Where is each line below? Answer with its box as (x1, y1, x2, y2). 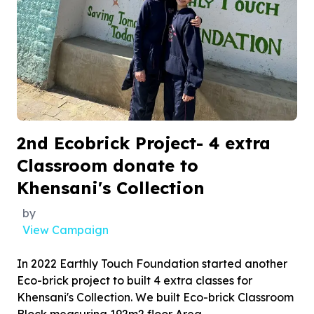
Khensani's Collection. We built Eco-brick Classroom (17, 290, 294, 304)
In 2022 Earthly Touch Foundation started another (17, 257, 287, 271)
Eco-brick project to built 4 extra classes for (17, 273, 252, 287)
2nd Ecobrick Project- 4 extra (17, 132, 271, 153)
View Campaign (22, 223, 109, 237)
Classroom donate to (17, 155, 198, 176)
